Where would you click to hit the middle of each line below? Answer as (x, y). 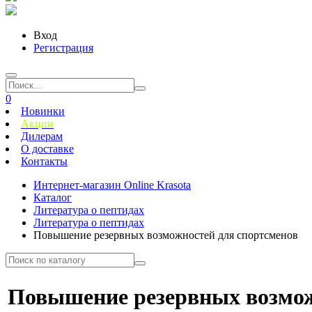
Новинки (43, 111)
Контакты (44, 161)
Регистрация (63, 48)
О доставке (47, 149)
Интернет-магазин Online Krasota (112, 185)
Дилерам (42, 136)
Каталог (53, 197)
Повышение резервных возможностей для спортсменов (166, 235)
